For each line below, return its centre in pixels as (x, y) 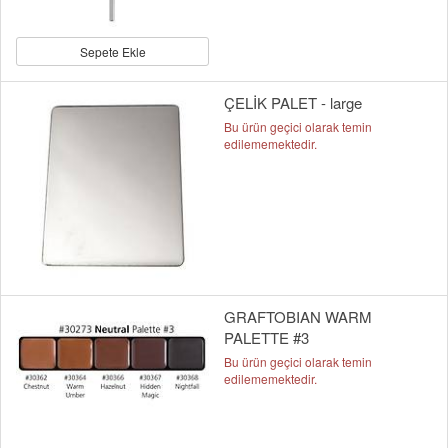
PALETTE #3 (266, 337)
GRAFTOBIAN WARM (298, 316)
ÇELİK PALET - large (293, 102)
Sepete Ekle (112, 51)
